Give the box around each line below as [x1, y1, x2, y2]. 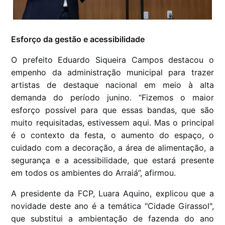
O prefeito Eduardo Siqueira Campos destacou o [11, 54, 214, 65]
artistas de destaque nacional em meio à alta [11, 79, 214, 90]
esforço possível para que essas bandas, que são [11, 104, 214, 115]
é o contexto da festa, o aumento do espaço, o [11, 130, 214, 140]
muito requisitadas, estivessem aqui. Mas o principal [11, 117, 214, 128]
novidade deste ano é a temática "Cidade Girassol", [11, 200, 214, 211]
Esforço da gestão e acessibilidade [11, 34, 145, 44]
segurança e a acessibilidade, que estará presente [11, 155, 214, 165]
